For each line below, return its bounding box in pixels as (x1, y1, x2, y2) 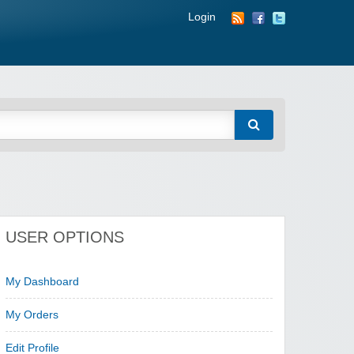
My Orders (6, 309, 59, 322)
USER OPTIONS (6, 228, 125, 247)
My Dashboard (6, 276, 80, 288)
